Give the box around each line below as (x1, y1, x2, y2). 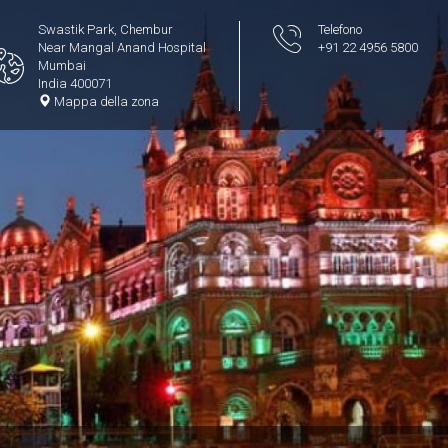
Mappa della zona (51, 94, 159, 109)
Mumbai (38, 58, 86, 73)
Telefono (318, 22, 362, 37)
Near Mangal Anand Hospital (38, 40, 206, 55)
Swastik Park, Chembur (38, 22, 173, 37)
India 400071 (38, 76, 112, 91)
